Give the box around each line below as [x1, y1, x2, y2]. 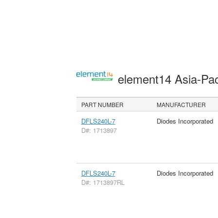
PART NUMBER [81, 100, 124, 109]
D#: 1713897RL [81, 177, 125, 187]
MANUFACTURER [157, 100, 206, 109]
